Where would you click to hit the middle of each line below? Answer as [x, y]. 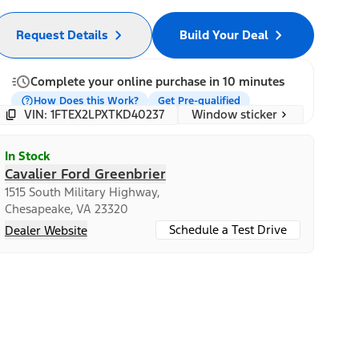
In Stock [27, 155]
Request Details [63, 34]
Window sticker [234, 114]
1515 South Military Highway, [82, 192]
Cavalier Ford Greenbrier [85, 173]
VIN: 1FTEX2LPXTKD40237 [94, 114]
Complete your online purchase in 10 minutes [157, 81]
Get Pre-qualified [199, 101]
